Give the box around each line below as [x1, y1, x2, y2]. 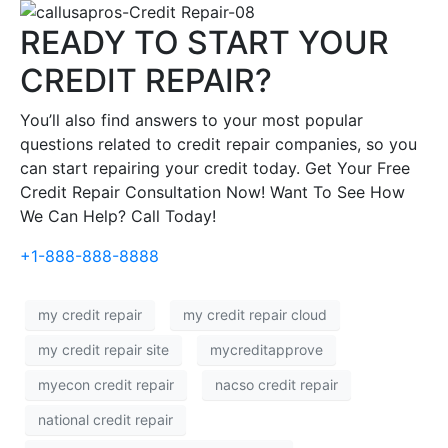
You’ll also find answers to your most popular [20, 109, 363, 130]
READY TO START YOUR [20, 22, 389, 62]
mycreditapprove [210, 341, 323, 359]
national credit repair [38, 411, 173, 429]
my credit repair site [38, 341, 169, 359]
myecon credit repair [38, 376, 174, 394]
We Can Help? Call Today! [20, 205, 216, 226]
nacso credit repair [215, 376, 338, 394]
